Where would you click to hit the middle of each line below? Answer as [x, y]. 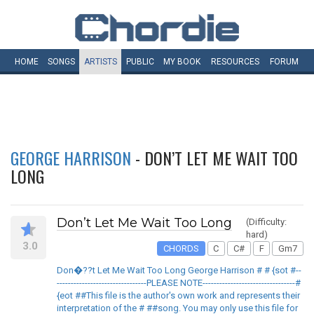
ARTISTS [100, 62]
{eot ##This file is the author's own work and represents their [178, 296]
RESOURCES [235, 62]
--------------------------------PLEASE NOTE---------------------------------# [179, 283]
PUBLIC [140, 62]
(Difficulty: [266, 222]
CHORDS [181, 248]
